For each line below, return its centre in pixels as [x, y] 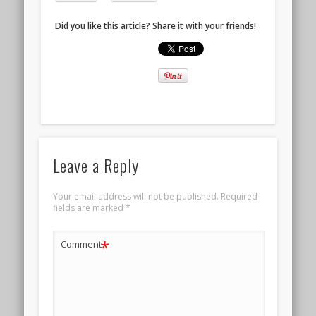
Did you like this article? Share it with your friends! [156, 25]
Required [239, 197]
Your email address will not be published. [135, 197]
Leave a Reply [96, 165]
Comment [81, 244]
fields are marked [89, 208]
